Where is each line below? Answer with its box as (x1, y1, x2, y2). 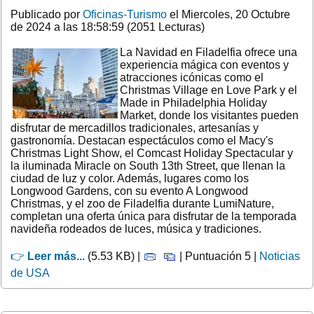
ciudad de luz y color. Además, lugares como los (11, 172, 249, 184)
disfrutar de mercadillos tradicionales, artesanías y (11, 121, 259, 134)
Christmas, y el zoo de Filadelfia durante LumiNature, (11, 197, 274, 210)
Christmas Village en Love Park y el (120, 83, 297, 96)
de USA (11, 266, 50, 279)
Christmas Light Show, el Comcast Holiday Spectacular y (11, 146, 293, 159)
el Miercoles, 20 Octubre (167, 8, 290, 20)
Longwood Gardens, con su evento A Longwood (11, 184, 248, 197)
